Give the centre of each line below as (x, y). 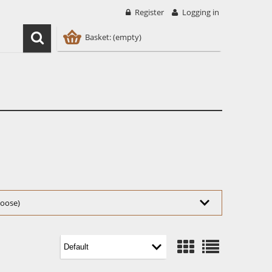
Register (150, 12)
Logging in (201, 12)
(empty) (127, 37)
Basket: (98, 37)
